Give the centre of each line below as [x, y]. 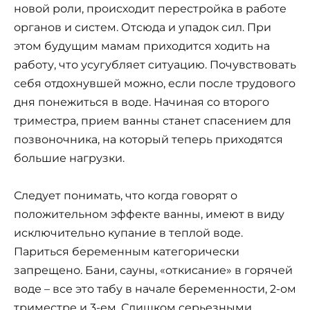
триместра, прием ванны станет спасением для [153, 120]
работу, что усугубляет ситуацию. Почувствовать [155, 64]
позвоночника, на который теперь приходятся [148, 139]
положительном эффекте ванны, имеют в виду [149, 215]
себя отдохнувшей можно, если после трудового [155, 83]
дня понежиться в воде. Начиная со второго [142, 102]
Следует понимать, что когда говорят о [126, 196]
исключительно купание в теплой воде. [128, 233]
